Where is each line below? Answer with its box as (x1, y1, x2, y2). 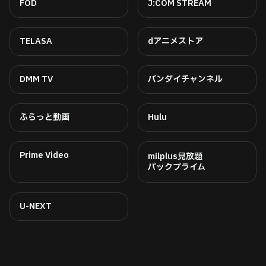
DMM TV (20, 73, 53, 86)
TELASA (20, 35, 52, 48)
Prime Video (20, 149, 69, 162)
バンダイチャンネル (148, 73, 223, 86)
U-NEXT (20, 200, 52, 213)
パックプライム (148, 161, 205, 174)
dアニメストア (148, 35, 203, 48)
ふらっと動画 (20, 111, 69, 124)
